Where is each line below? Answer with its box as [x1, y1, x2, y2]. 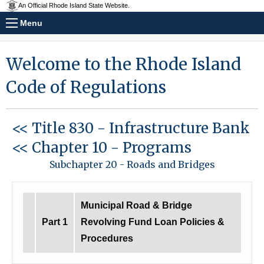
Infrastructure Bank [109, 119, 250, 137]
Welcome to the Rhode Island [6, 54, 241, 75]
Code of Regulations [6, 77, 166, 98]
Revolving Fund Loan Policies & [81, 217, 225, 227]
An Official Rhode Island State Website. [18, 2, 130, 9]
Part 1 [42, 217, 68, 227]
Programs [123, 138, 192, 157]
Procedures [81, 233, 133, 243]
